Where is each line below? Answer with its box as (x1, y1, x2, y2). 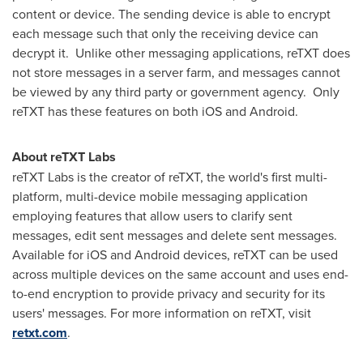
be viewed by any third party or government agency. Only (12, 82, 340, 100)
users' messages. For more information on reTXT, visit (12, 303, 311, 322)
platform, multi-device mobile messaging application (12, 186, 308, 205)
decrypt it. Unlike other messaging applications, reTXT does (12, 43, 350, 62)
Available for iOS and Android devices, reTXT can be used (12, 245, 338, 263)
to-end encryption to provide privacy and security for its (12, 284, 325, 302)
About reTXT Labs (12, 147, 116, 166)
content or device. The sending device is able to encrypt (12, 4, 331, 23)
